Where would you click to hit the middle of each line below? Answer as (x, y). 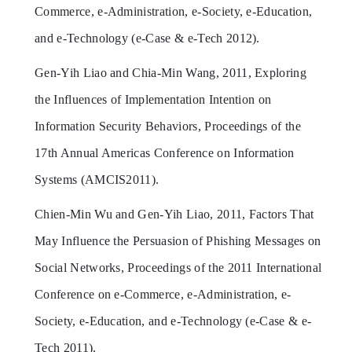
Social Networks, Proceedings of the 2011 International (178, 267)
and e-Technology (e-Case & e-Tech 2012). (147, 38)
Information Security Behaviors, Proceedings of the (168, 126)
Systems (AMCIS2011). (97, 179)
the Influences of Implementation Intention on (153, 99)
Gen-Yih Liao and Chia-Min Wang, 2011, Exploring (171, 72)
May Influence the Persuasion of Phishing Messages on (178, 240)
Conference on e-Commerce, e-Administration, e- (163, 294)
